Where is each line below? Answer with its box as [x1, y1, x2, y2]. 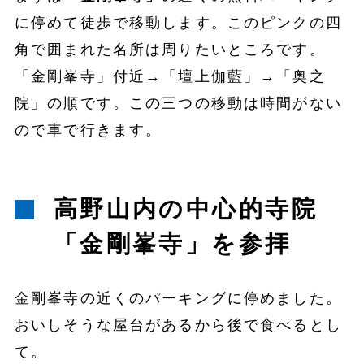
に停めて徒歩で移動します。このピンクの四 [14, 14, 342, 31]
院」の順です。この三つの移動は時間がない [14, 94, 342, 111]
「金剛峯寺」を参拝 [53, 231, 292, 258]
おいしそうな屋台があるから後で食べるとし [14, 317, 342, 334]
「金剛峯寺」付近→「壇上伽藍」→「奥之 [14, 67, 326, 84]
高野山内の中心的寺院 [53, 196, 318, 223]
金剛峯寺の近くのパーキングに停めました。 [14, 290, 342, 307]
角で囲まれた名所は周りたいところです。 [14, 41, 326, 58]
